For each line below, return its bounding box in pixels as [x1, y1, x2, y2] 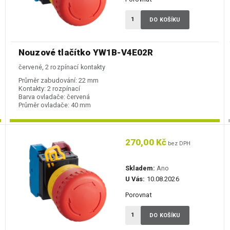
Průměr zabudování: [18, 76, 77, 85]
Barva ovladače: [18, 93, 65, 101]
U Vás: [125, 175, 145, 183]
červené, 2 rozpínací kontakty [18, 63, 106, 71]
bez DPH [166, 140, 191, 147]
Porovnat [125, 191, 152, 199]
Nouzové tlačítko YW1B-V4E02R [18, 47, 154, 58]
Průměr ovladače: [18, 101, 69, 109]
